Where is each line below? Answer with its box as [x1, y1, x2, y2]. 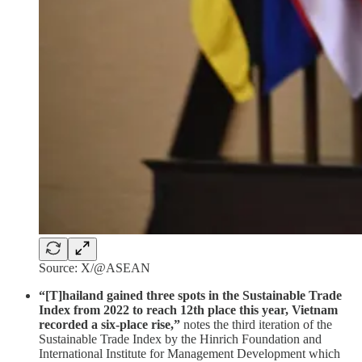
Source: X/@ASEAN [39, 260, 150, 275]
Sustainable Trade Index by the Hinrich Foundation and [39, 331, 322, 346]
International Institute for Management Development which [39, 346, 340, 360]
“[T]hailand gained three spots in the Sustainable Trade [39, 288, 342, 302]
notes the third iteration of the [183, 317, 332, 331]
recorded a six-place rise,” [39, 317, 183, 331]
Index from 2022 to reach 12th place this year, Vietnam [39, 302, 338, 317]
